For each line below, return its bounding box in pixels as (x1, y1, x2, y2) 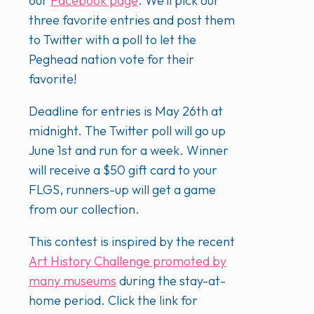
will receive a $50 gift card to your (29, 162, 217, 179)
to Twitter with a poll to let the (29, 32, 196, 48)
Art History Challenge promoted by (29, 253, 226, 270)
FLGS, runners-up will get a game (29, 182, 216, 198)
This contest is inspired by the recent (29, 233, 235, 250)
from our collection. (29, 201, 139, 218)
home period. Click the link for (29, 292, 198, 309)
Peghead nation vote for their (29, 51, 194, 68)
